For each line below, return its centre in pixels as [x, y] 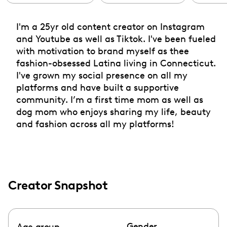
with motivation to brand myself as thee [103, 51]
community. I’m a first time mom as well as [110, 99]
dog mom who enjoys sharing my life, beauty [113, 111]
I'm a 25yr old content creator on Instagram [110, 26]
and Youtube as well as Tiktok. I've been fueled [116, 39]
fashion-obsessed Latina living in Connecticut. [116, 63]
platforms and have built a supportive [98, 87]
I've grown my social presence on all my [102, 75]
